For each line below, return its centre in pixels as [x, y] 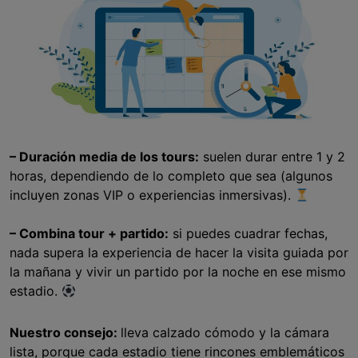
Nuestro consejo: [65, 333]
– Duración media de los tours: [104, 157]
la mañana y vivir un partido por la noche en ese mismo [178, 272]
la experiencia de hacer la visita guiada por [218, 253]
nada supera [49, 253]
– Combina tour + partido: [89, 234]
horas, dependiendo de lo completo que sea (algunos [171, 176]
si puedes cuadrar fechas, [248, 234]
